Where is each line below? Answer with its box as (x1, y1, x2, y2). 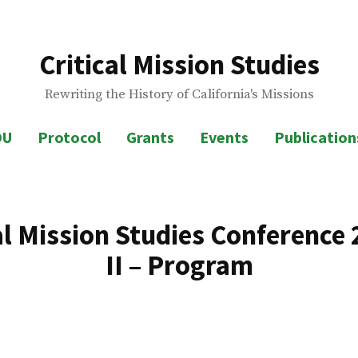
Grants (125, 126, 174, 147)
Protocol (37, 126, 101, 147)
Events (199, 126, 249, 147)
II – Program (105, 248, 253, 283)
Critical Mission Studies (38, 47, 320, 82)
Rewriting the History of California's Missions (44, 86, 314, 103)
